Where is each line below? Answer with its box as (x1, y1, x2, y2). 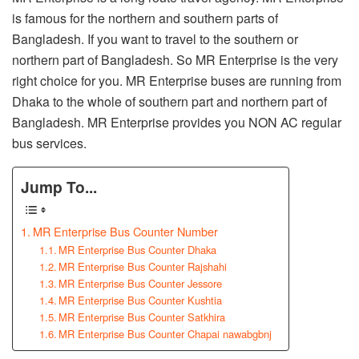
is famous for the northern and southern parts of (12, 8, 281, 27)
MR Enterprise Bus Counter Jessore (58, 276, 223, 292)
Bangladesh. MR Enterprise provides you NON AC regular (12, 112, 341, 131)
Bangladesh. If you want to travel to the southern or (12, 29, 298, 48)
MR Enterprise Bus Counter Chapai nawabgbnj (58, 326, 272, 342)
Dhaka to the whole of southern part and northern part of (12, 91, 327, 111)
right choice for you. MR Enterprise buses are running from (12, 71, 341, 90)
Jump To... (21, 175, 97, 199)
